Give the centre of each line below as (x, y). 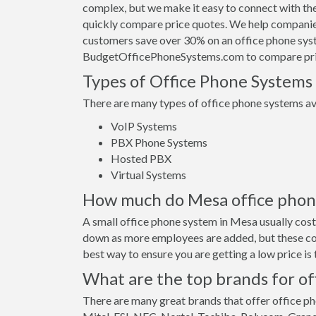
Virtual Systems (148, 175)
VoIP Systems (144, 126)
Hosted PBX (141, 158)
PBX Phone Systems (159, 142)
